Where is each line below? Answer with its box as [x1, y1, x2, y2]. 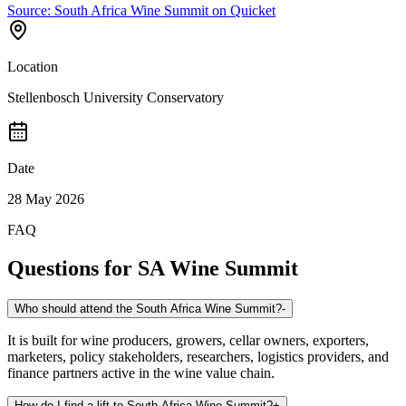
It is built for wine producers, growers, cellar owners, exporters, [7, 332, 369, 348]
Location [7, 58, 58, 74]
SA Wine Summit [138, 256, 298, 280]
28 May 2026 [7, 190, 84, 207]
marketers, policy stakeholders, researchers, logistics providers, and [7, 348, 389, 364]
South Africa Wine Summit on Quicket [54, 2, 275, 18]
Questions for [7, 256, 138, 280]
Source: [7, 2, 54, 18]
